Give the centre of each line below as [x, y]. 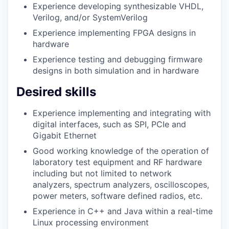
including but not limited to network [102, 174]
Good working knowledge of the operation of [121, 151]
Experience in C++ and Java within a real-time [123, 211]
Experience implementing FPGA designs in [114, 32]
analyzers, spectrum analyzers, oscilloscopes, [121, 185]
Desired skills [56, 91]
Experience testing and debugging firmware [118, 59]
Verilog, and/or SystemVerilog [90, 17]
